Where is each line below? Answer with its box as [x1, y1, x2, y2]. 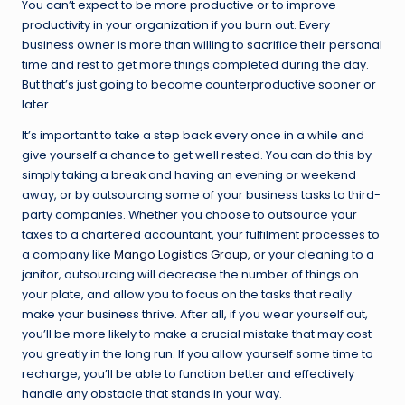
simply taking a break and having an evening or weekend [22, 166, 356, 183]
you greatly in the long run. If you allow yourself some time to [22, 345, 373, 362]
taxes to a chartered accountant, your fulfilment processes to [22, 226, 380, 242]
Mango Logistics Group [114, 246, 248, 262]
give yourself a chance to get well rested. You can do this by [22, 146, 372, 163]
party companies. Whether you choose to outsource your [22, 206, 357, 222]
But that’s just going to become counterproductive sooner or [22, 76, 376, 92]
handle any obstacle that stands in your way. [22, 385, 282, 401]
